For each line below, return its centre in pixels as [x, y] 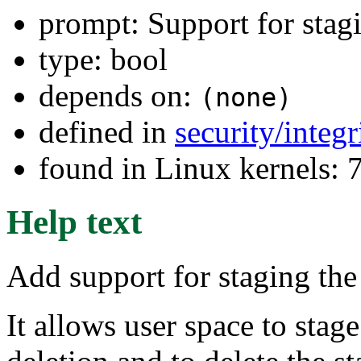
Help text [74, 222]
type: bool [103, 59]
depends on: [119, 95]
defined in [107, 131]
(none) [246, 97]
